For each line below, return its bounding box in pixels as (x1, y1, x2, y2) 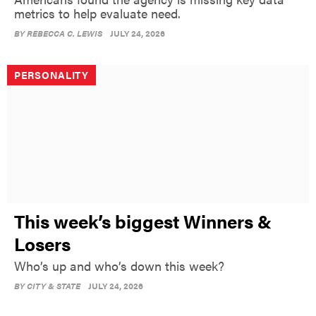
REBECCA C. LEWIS (27, 27, 102, 40)
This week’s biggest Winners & (14, 208, 272, 235)
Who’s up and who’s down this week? (14, 257, 224, 275)
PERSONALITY (14, 68, 89, 83)
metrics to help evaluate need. (14, 4, 181, 23)
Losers (14, 231, 71, 257)
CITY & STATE (27, 279, 80, 293)
